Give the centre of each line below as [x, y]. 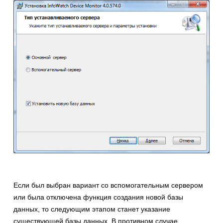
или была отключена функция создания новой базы [98, 197]
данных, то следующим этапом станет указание [92, 209]
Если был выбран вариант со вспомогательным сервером [108, 185]
